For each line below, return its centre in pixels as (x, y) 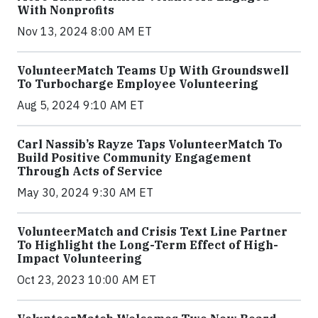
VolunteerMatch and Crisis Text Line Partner (152, 232)
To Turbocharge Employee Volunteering (138, 84)
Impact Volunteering (79, 259)
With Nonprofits (66, 10)
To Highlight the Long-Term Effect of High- (148, 245)
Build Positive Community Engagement (134, 158)
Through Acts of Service (90, 171)
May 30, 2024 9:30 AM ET (85, 193)
